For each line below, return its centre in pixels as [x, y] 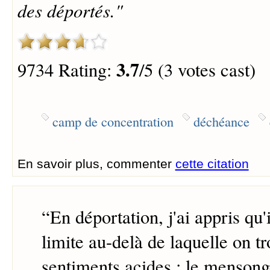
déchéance [221, 121]
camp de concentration [113, 121]
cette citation [212, 163]
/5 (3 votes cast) [197, 70]
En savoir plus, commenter [96, 163]
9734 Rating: [67, 70]
